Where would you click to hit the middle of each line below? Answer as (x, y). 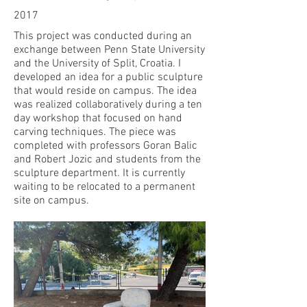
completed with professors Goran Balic (106, 146)
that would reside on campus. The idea (105, 91)
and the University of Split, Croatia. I (97, 64)
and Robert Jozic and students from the (107, 160)
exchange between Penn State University (109, 50)
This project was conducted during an (103, 36)
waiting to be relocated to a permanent (105, 187)
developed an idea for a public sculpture (108, 77)
